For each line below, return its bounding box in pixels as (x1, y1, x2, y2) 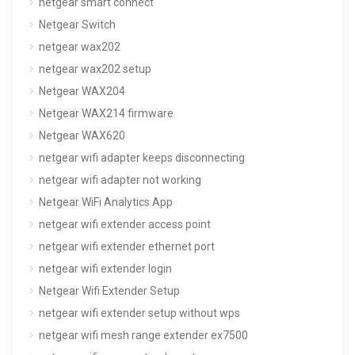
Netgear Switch (39, 17, 116, 31)
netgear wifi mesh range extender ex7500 (39, 328, 248, 342)
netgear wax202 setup (39, 62, 151, 75)
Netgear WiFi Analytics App (39, 195, 173, 208)
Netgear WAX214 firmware (39, 106, 174, 120)
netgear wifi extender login (39, 261, 172, 275)
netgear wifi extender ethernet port (39, 239, 215, 253)
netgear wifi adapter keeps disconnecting (39, 151, 245, 164)
